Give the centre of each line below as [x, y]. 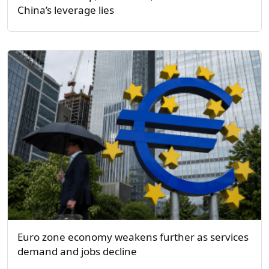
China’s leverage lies [66, 10]
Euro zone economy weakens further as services [133, 237]
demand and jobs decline [77, 251]
